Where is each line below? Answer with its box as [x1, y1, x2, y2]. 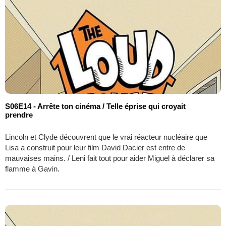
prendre [5, 110, 33, 120]
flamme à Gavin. [5, 164, 60, 174]
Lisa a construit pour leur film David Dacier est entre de [5, 143, 185, 152]
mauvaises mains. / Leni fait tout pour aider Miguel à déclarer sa [5, 154, 214, 163]
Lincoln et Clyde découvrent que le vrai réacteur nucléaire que [5, 133, 207, 142]
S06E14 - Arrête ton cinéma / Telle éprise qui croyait [5, 102, 186, 111]
